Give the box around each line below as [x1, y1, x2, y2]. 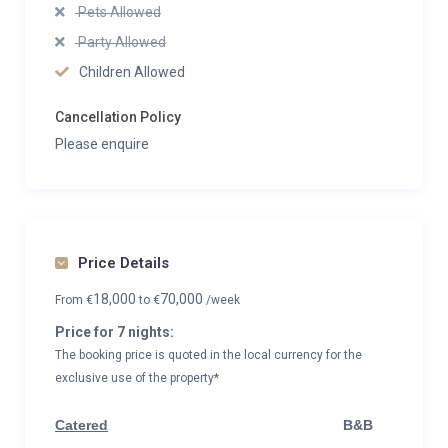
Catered [55, 417, 108, 433]
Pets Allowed [75, 4, 161, 20]
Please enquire [55, 136, 149, 152]
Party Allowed [75, 34, 166, 50]
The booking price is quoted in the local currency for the [55, 348, 362, 362]
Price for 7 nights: [55, 324, 174, 340]
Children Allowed [79, 64, 185, 80]
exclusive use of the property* [55, 371, 219, 385]
